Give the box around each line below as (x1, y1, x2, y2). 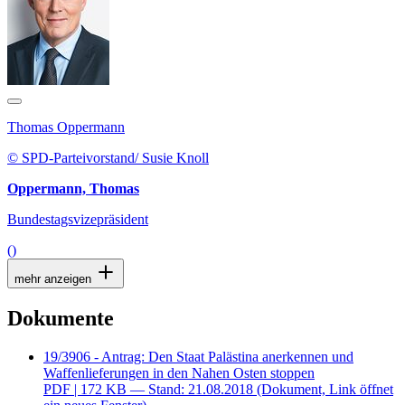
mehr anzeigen (14, 272, 95, 287)
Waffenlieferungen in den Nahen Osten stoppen (43, 365, 315, 381)
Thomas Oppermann (7, 119, 125, 136)
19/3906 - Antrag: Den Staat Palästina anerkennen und (43, 349, 353, 365)
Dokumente (7, 306, 114, 331)
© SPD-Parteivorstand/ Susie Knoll (7, 150, 209, 166)
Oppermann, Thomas (7, 181, 139, 197)
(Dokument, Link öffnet (257, 381, 393, 398)
